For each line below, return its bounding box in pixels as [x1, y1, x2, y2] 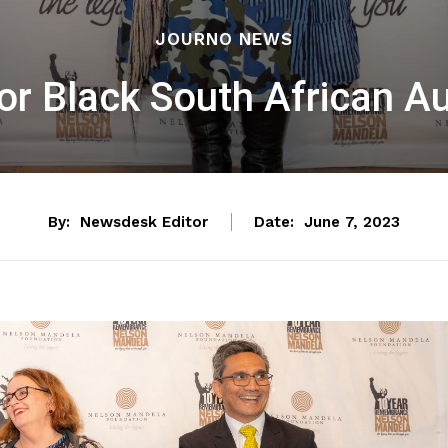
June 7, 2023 [304, 212, 400, 231]
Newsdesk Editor [80, 212, 208, 231]
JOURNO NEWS [155, 28, 293, 49]
